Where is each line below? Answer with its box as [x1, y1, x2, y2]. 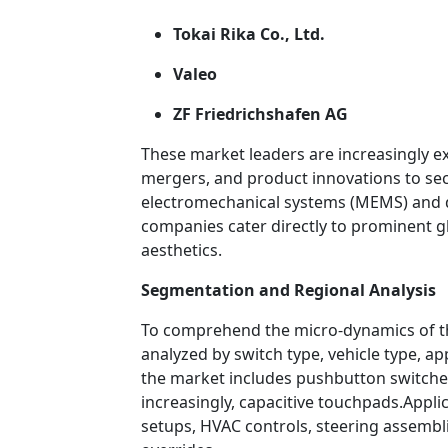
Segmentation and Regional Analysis [141, 279, 436, 302]
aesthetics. [141, 239, 222, 262]
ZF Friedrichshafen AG [173, 103, 348, 126]
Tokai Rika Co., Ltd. [173, 23, 325, 46]
